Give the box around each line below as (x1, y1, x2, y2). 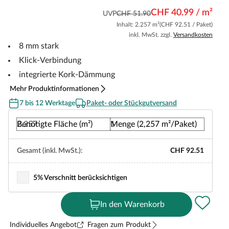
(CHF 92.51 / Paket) (159, 21, 213, 28)
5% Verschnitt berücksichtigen (33, 174, 127, 181)
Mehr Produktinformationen (10, 85, 99, 93)
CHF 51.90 (117, 10, 151, 17)
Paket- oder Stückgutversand (86, 100, 177, 107)
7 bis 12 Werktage (19, 100, 75, 107)
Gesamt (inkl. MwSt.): (17, 147, 83, 154)
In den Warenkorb (100, 200, 165, 209)
